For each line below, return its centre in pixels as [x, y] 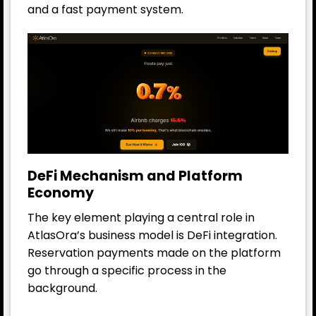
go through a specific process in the [127, 270]
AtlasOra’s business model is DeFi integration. [152, 235]
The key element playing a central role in [141, 217]
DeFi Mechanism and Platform [135, 176]
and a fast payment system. [105, 10]
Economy [61, 193]
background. [62, 288]
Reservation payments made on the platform [154, 253]
